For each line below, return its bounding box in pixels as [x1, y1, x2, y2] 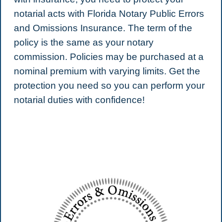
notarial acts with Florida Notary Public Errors [13, 8, 204, 19]
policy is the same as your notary [13, 37, 154, 48]
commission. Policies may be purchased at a [13, 52, 204, 62]
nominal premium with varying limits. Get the [13, 66, 200, 76]
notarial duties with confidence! [13, 95, 145, 105]
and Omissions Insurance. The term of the [13, 23, 192, 33]
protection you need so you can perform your [13, 80, 205, 91]
